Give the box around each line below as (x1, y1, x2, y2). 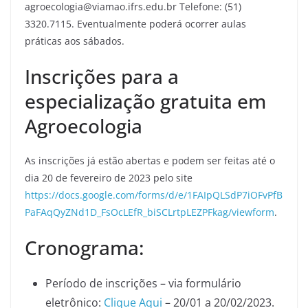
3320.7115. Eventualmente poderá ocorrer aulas (25, 17, 246, 30)
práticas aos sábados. (25, 34, 124, 47)
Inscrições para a (25, 63, 179, 89)
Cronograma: (25, 234, 144, 261)
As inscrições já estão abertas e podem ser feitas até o (25, 154, 275, 167)
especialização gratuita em (25, 88, 266, 114)
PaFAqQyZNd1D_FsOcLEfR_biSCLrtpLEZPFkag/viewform (25, 206, 274, 219)
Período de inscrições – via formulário (45, 276, 241, 291)
